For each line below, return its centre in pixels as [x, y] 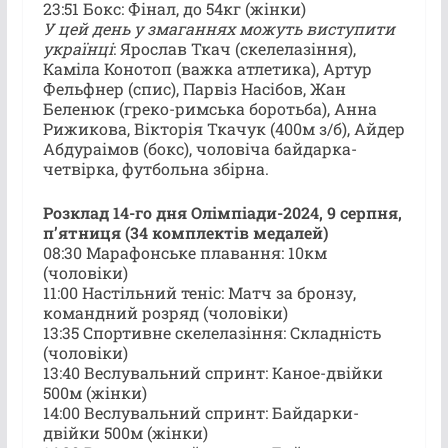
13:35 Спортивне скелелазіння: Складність [211, 332]
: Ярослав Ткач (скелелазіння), [234, 48]
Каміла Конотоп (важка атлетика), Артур [207, 68]
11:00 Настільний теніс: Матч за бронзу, [199, 292]
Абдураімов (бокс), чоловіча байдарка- [199, 148]
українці [77, 48]
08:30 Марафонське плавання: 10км [184, 252]
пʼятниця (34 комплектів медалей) [185, 232]
